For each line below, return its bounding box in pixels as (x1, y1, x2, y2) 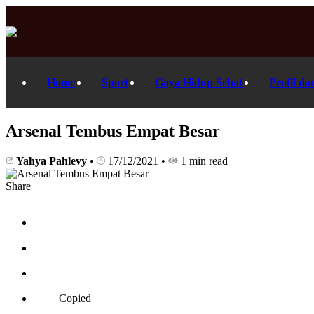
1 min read (178, 154, 228, 167)
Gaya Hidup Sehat (155, 76, 243, 88)
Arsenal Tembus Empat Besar (6, 121, 220, 140)
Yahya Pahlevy (14, 154, 90, 167)
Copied (59, 292, 91, 304)
